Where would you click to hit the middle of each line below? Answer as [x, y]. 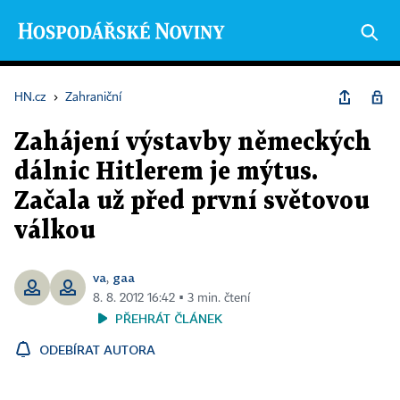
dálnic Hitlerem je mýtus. [166, 172]
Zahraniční [93, 97]
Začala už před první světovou [192, 202]
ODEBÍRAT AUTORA [97, 350]
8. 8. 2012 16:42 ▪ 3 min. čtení [171, 298]
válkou [55, 231]
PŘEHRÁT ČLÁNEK [169, 318]
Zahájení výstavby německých [193, 143]
